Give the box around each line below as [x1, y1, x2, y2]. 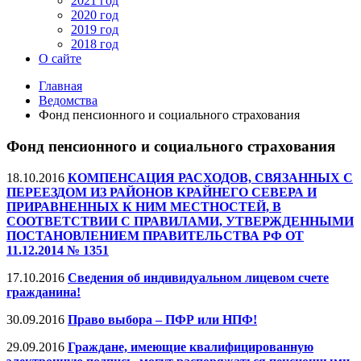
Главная [39, 79, 82, 93]
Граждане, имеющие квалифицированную [68, 339, 313, 354]
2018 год [71, 37, 118, 52]
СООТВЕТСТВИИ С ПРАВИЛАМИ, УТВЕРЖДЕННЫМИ [6, 214, 354, 228]
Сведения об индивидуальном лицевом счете [68, 270, 329, 284]
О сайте [39, 52, 81, 66]
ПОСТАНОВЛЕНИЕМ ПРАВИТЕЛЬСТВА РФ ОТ [6, 228, 304, 243]
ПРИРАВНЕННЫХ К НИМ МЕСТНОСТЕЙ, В [6, 199, 281, 214]
